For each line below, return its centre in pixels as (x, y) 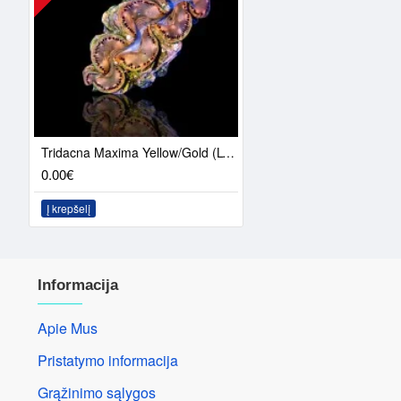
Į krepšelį (68, 208)
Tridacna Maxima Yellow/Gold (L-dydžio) (228, 152)
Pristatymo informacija (108, 360)
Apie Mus (68, 328)
